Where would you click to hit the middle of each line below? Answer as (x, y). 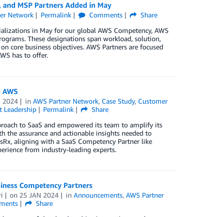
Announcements (98, 195)
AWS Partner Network (66, 101)
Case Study (118, 101)
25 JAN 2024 (39, 195)
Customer (153, 101)
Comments (105, 15)
